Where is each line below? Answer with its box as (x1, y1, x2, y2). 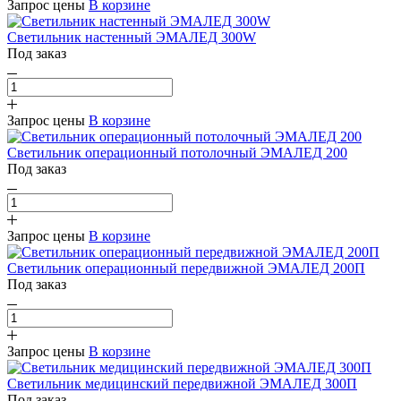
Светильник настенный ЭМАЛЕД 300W (7, 29, 256, 45)
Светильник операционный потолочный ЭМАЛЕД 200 (7, 144, 347, 160)
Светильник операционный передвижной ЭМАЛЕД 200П (7, 260, 365, 276)
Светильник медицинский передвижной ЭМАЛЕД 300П (7, 375, 357, 391)
